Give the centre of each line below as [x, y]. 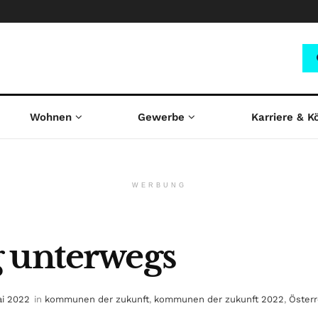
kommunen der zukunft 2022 [219, 300]
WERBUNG [159, 185]
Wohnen [50, 117]
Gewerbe [161, 117]
